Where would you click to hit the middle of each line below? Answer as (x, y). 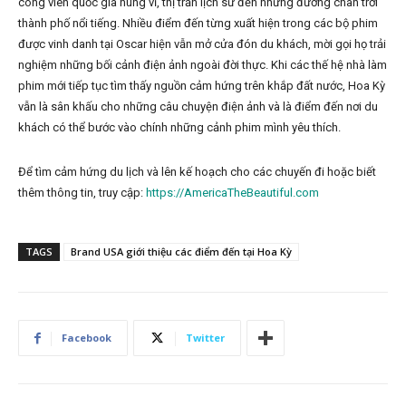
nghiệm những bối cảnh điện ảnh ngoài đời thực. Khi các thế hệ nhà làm (203, 65)
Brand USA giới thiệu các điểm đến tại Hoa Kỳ (181, 252)
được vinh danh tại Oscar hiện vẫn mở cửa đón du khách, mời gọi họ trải (202, 44)
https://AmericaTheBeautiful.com (232, 193)
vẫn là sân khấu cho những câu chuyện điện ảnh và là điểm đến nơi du (198, 107)
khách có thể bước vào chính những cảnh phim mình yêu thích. (179, 128)
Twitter (205, 338)
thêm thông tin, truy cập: (82, 193)
